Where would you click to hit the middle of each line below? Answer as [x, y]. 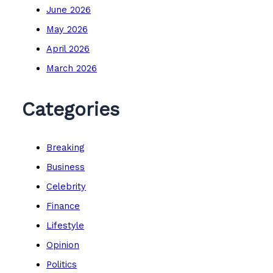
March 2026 [72, 68]
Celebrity [66, 187]
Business [66, 167]
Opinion [63, 245]
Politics [62, 264]
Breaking [66, 148]
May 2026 [67, 29]
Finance [63, 206]
